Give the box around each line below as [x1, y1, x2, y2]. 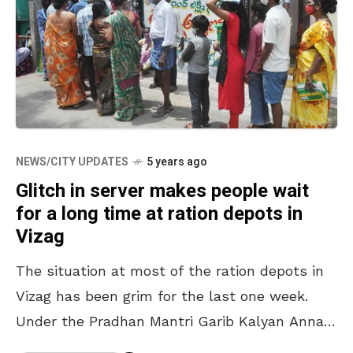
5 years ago [147, 154, 207, 171]
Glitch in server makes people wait [16, 177, 309, 206]
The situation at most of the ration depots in [16, 262, 324, 280]
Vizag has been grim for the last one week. [16, 288, 308, 305]
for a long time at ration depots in [16, 200, 303, 229]
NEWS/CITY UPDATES [16, 154, 128, 171]
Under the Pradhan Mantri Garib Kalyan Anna [16, 313, 324, 330]
